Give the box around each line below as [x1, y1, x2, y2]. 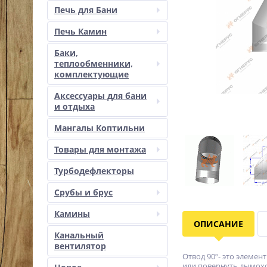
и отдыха [54, 101, 95, 112]
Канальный [54, 229, 104, 241]
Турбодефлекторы [54, 165, 134, 176]
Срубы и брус [54, 187, 113, 198]
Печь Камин [54, 26, 107, 37]
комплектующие [54, 69, 129, 80]
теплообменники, [54, 58, 133, 69]
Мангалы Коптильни [54, 122, 145, 133]
